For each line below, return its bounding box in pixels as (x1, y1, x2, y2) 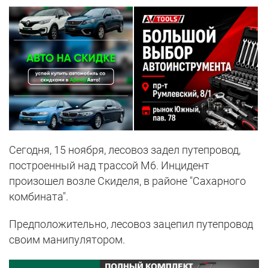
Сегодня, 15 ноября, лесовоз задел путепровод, (9, 144, 240, 157)
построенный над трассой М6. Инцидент (9, 159, 209, 172)
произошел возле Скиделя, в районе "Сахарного (9, 175, 246, 188)
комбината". (9, 190, 68, 203)
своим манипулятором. (9, 233, 125, 246)
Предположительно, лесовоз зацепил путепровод (9, 218, 253, 231)
